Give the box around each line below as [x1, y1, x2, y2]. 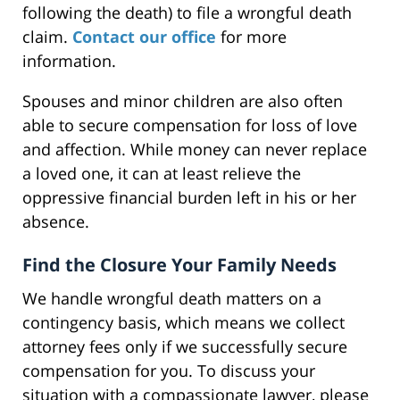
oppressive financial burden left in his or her [22, 186, 356, 208]
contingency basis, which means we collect [22, 311, 345, 333]
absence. [22, 210, 89, 232]
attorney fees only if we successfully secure [22, 335, 347, 357]
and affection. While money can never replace [22, 137, 367, 160]
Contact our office [72, 25, 216, 47]
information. [22, 49, 116, 71]
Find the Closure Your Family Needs [22, 252, 337, 277]
